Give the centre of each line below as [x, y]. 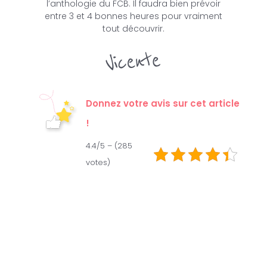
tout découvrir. [133, 28]
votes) [98, 162]
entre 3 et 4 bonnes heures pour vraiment [133, 16]
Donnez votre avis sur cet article [163, 104]
